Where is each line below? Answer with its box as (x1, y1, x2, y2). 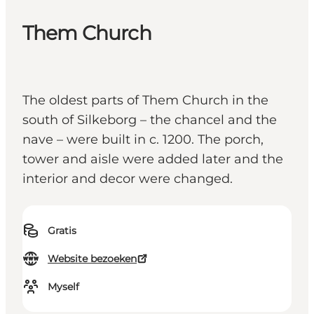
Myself (48, 280, 79, 294)
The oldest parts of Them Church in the (22, 93, 268, 109)
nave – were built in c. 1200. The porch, (22, 132, 264, 148)
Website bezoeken (48, 252, 137, 266)
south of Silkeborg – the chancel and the (22, 112, 277, 128)
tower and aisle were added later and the (22, 151, 283, 168)
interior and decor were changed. (22, 171, 233, 187)
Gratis (48, 224, 76, 238)
